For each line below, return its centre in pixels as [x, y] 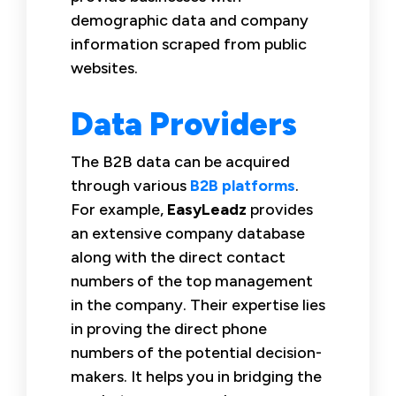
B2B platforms [243, 185]
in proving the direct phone [169, 328]
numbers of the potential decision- [196, 352]
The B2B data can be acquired [180, 161]
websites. [104, 68]
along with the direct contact [178, 257]
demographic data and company [190, 20]
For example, [119, 209]
